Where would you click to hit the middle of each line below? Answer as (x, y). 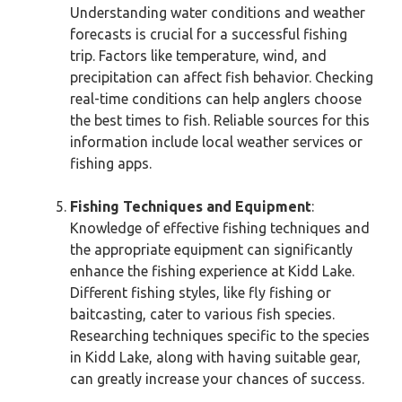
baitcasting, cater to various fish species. (202, 314)
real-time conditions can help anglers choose (216, 99)
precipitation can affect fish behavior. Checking (222, 77)
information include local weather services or (216, 142)
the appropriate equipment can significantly (211, 249)
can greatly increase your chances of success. (217, 379)
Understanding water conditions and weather (218, 13)
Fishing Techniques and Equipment (191, 206)
